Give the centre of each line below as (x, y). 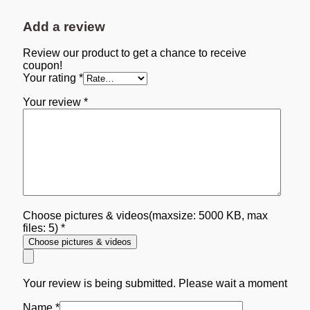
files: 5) (42, 228)
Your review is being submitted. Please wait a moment (155, 284)
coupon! (43, 66)
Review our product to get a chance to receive (135, 53)
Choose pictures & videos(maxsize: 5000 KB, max (145, 216)
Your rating (51, 78)
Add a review (64, 26)
